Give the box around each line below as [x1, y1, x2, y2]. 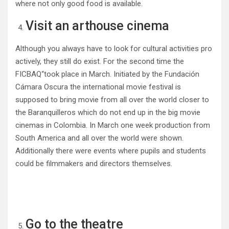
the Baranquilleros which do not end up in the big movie [15, 107, 200, 117]
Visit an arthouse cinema [26, 18, 169, 33]
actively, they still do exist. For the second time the [15, 56, 184, 66]
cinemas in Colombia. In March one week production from [15, 120, 210, 130]
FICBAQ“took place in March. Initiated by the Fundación [15, 69, 199, 79]
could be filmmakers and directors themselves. [15, 158, 172, 168]
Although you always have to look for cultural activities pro [15, 43, 212, 53]
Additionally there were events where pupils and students [15, 146, 206, 155]
